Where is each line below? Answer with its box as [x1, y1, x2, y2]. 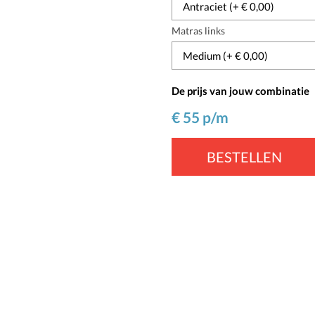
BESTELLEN [207, 148, 282, 165]
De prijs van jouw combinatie [172, 84, 309, 97]
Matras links [172, 25, 225, 37]
